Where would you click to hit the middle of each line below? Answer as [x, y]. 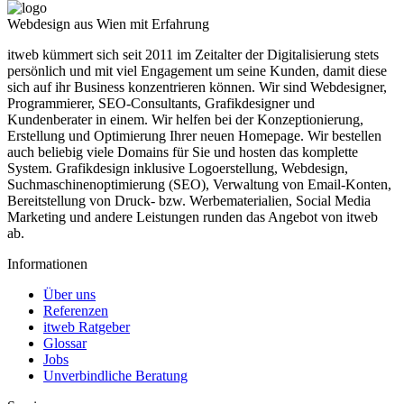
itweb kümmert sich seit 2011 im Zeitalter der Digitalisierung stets [193, 54]
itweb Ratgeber [87, 326]
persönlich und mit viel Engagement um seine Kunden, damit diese [197, 70]
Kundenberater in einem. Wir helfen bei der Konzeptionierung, [185, 119]
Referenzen [76, 310]
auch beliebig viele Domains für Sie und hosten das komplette [183, 151]
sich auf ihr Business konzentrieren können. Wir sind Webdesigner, [197, 87]
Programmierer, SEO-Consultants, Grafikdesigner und [161, 103]
